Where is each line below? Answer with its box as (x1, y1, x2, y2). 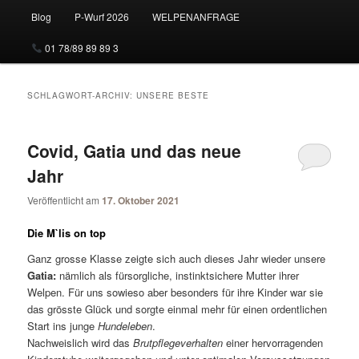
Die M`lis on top (27, 225, 107, 241)
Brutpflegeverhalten (133, 334, 224, 350)
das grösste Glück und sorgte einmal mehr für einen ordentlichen (27, 301, 328, 317)
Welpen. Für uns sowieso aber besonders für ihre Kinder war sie (27, 284, 324, 300)
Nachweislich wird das (27, 334, 134, 350)
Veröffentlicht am (27, 193, 103, 208)
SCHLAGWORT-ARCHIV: (27, 89, 137, 101)
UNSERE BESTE (136, 89, 210, 101)
